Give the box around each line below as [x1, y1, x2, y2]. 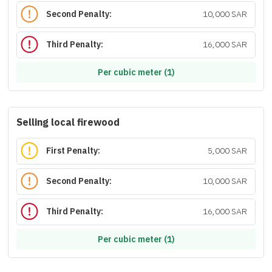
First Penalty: [46, 144, 101, 158]
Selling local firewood [16, 115, 120, 130]
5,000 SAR [207, 144, 247, 158]
